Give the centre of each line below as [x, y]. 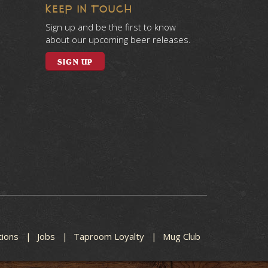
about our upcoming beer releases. [118, 39]
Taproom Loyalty [109, 236]
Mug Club [182, 236]
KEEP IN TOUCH [89, 9]
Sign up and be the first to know [111, 27]
